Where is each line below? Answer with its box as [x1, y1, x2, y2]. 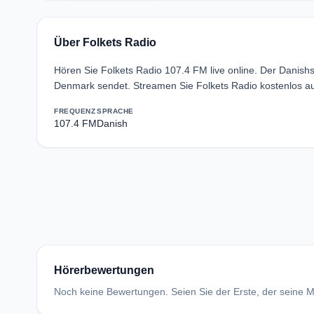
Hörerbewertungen [54, 264, 154, 276]
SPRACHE [97, 107, 134, 115]
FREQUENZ [54, 107, 95, 115]
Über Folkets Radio [54, 36, 156, 48]
